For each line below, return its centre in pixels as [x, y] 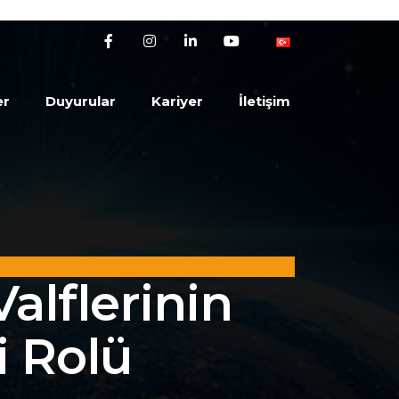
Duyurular [81, 102]
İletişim [265, 102]
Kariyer [177, 102]
